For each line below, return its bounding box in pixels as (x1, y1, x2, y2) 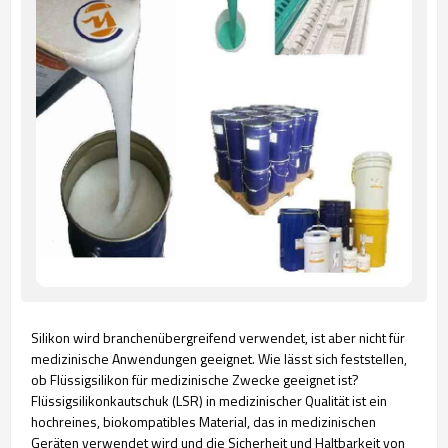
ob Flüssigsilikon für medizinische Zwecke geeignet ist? (31, 369, 359, 390)
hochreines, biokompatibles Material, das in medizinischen (31, 411, 376, 432)
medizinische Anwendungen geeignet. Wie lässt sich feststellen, (31, 348, 407, 369)
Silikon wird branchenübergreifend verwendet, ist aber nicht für (31, 327, 405, 348)
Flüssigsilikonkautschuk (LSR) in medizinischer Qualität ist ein (31, 390, 387, 411)
